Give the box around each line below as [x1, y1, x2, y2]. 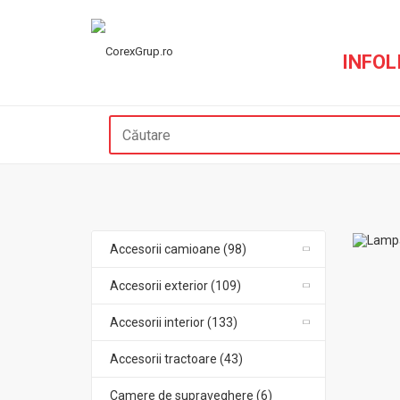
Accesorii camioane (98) [110, 242, 246, 256]
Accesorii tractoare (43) [110, 352, 243, 366]
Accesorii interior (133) [110, 315, 237, 329]
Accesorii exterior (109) [110, 279, 241, 293]
